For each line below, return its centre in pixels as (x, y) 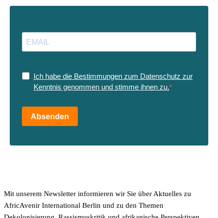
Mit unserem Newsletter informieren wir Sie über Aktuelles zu (98, 194)
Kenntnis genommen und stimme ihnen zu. (101, 87)
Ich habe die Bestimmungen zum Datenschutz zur (113, 76)
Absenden (50, 116)
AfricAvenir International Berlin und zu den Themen (84, 205)
